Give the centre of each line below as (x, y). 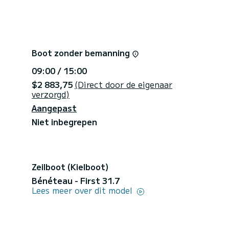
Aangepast (54, 108)
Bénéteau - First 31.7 (76, 180)
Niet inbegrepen (64, 121)
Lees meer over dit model (83, 190)
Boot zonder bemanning (82, 52)
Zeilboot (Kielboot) (70, 166)
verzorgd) (51, 94)
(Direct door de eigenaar (123, 84)
